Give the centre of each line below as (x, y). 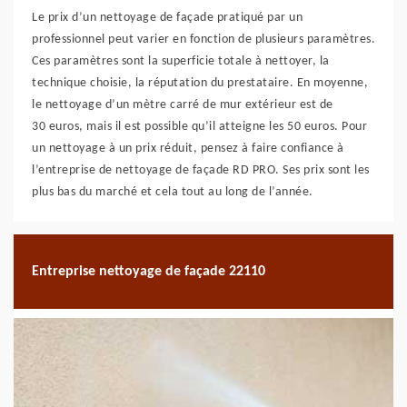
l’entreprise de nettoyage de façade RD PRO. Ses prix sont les (201, 170)
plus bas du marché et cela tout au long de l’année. (173, 192)
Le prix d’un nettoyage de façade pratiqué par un (167, 18)
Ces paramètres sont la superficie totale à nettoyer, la (181, 61)
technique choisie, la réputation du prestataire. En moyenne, (200, 83)
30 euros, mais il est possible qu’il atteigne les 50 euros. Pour (199, 127)
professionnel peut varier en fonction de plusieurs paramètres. (203, 40)
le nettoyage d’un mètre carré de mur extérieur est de (183, 105)
